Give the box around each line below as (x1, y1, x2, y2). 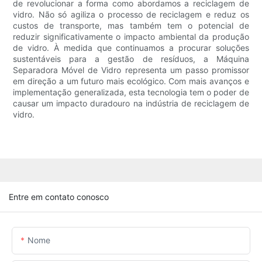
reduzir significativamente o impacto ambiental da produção (13, 31, 249, 42)
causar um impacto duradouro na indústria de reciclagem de (13, 98, 249, 108)
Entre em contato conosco (9, 192, 109, 202)
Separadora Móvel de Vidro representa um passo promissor (13, 64, 249, 75)
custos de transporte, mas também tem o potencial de (13, 20, 249, 30)
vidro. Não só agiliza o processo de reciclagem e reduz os (13, 9, 249, 19)
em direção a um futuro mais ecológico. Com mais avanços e (13, 75, 249, 86)
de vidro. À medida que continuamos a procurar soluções (13, 42, 249, 53)
